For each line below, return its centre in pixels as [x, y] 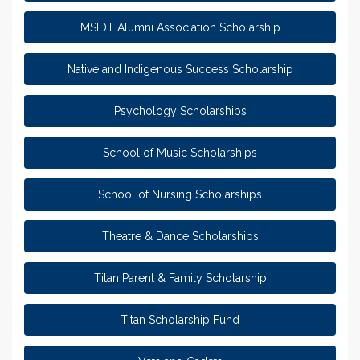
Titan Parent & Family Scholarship [180, 278]
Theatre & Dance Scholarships [180, 236]
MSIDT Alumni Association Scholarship [180, 27]
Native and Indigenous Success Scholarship [180, 69]
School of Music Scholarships [180, 152]
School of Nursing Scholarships [180, 194]
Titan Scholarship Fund [180, 319]
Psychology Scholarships [180, 110]
